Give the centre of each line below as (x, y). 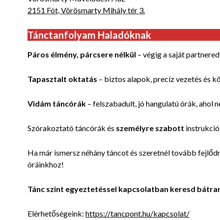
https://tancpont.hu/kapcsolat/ (137, 214)
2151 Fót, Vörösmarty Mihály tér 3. (86, 10)
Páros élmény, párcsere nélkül (82, 55)
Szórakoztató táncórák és (72, 128)
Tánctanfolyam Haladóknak (89, 35)
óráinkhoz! (46, 165)
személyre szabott (150, 128)
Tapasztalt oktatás (62, 79)
